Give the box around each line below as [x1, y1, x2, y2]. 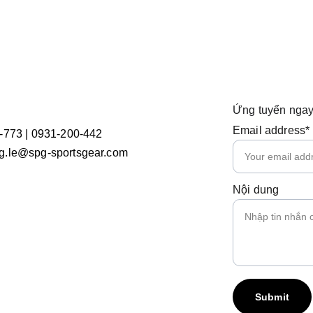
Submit [255, 291, 289, 303]
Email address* [233, 124, 310, 136]
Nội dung [233, 184, 279, 196]
